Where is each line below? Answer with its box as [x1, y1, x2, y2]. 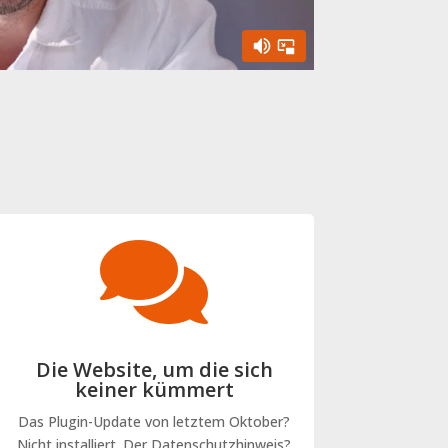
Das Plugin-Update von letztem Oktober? [18, 411, 291, 431]
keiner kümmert [74, 375, 234, 403]
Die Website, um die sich [35, 355, 273, 383]
